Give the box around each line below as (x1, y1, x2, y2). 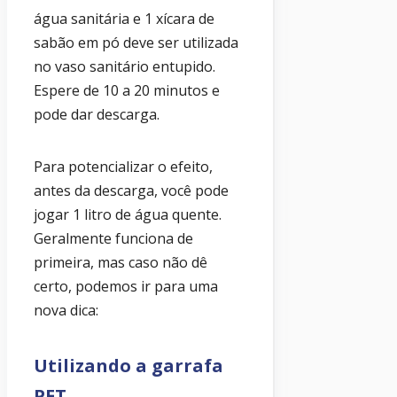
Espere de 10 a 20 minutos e (34, 81, 220, 101)
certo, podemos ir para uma (34, 276, 218, 297)
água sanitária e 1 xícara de (34, 9, 214, 29)
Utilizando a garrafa (34, 354, 223, 378)
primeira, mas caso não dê (34, 253, 207, 273)
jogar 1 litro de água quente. (34, 205, 222, 225)
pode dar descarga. (34, 105, 160, 125)
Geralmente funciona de (34, 229, 193, 249)
